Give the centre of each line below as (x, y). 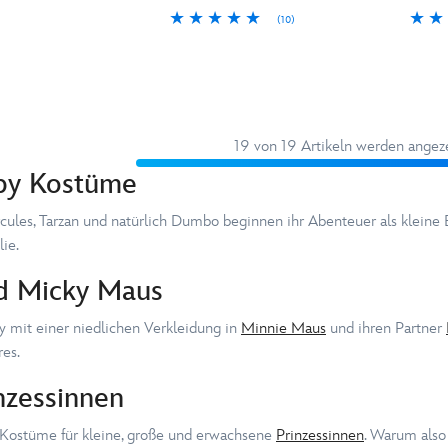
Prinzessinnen (320, 435)
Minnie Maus (283, 328)
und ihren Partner (386, 328)
